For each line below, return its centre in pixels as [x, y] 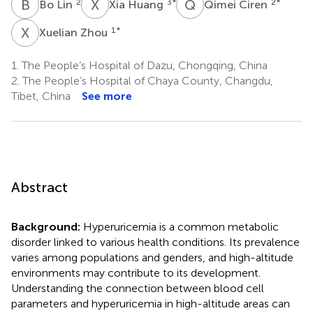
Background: [47, 226]
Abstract [39, 187]
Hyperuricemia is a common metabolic [181, 226]
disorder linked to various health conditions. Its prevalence [155, 242]
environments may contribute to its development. [136, 272]
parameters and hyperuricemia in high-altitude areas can [151, 303]
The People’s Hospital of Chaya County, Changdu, [146, 80]
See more [107, 96]
